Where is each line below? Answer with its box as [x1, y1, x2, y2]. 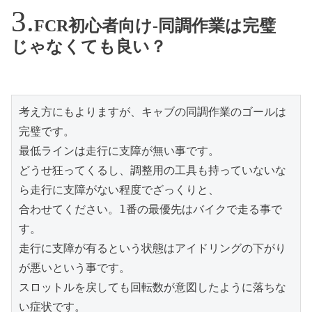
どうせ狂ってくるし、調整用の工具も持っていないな [19, 163, 286, 177]
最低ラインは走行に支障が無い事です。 [19, 143, 219, 157]
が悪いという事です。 [19, 260, 130, 274]
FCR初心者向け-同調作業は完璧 [34, 17, 276, 36]
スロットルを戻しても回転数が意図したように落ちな [19, 280, 286, 294]
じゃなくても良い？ [11, 38, 166, 56]
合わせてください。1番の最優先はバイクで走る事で [19, 202, 282, 216]
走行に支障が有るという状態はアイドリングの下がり [19, 241, 286, 255]
